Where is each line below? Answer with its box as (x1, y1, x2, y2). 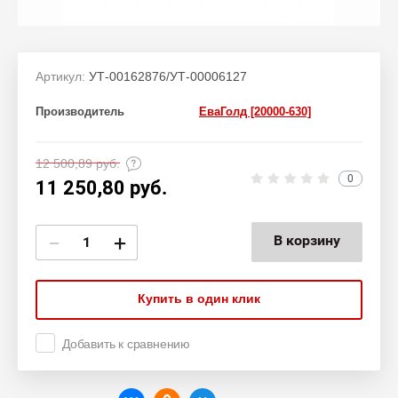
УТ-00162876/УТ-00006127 (85, 69, 247, 84)
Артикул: (36, 69, 85, 84)
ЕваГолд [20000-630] (199, 105, 311, 118)
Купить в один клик (138, 291, 260, 306)
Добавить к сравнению (62, 337, 190, 351)
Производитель (36, 105, 124, 118)
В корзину (274, 232, 340, 249)
